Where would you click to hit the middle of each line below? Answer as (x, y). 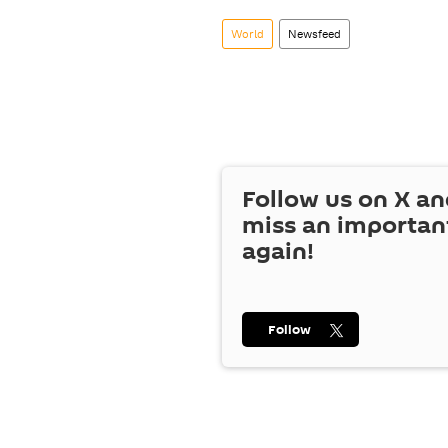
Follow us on (318, 199)
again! (278, 251)
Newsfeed (314, 33)
